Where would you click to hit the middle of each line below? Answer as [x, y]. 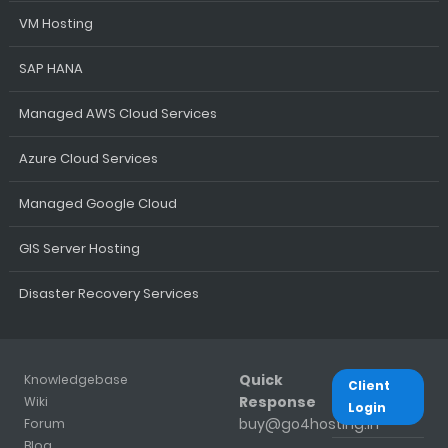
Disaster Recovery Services [108, 293]
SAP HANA [50, 68]
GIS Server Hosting [79, 248]
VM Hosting [55, 23]
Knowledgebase [75, 379]
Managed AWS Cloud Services [117, 113]
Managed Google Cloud [97, 203]
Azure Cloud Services [88, 158]
